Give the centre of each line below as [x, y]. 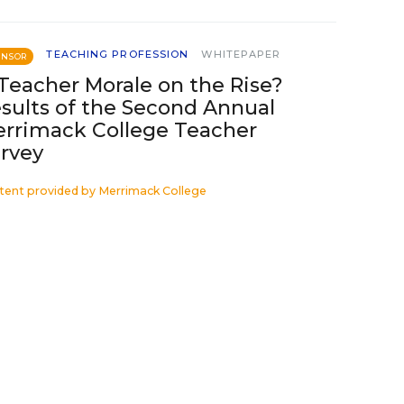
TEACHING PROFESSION [118, 54]
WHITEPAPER [241, 54]
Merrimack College [152, 191]
